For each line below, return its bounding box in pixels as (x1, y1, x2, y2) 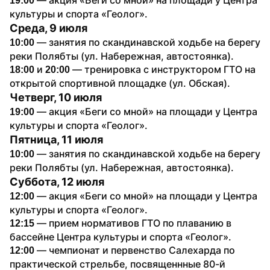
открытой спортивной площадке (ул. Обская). (10, 77, 230, 89)
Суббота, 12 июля (10, 175, 104, 188)
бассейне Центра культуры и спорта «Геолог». (10, 230, 231, 243)
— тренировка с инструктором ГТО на (72, 63, 256, 75)
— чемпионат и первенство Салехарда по (34, 243, 235, 256)
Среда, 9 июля (10, 21, 87, 34)
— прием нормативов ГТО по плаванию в (37, 216, 231, 229)
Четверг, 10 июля (10, 90, 102, 104)
